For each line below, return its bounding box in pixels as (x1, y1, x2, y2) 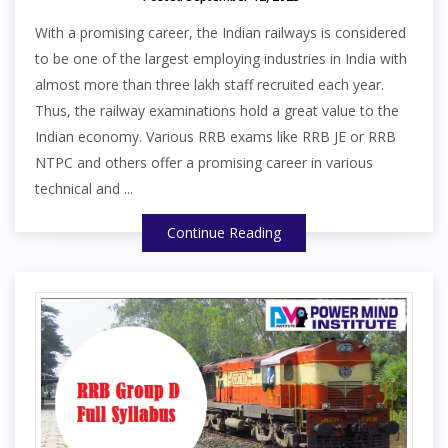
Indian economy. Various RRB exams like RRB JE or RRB (35, 127, 396, 147)
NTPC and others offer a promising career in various (35, 153, 373, 173)
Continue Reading (167, 223, 281, 243)
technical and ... (35, 179, 133, 199)
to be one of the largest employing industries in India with (35, 49, 407, 69)
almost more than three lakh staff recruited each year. (35, 75, 384, 95)
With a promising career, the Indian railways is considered (35, 23, 406, 43)
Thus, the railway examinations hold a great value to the (35, 101, 399, 121)
